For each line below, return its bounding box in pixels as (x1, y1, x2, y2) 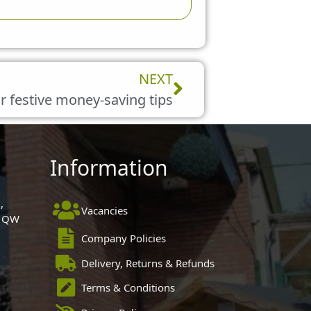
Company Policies (81, 230, 166, 245)
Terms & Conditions (81, 280, 175, 295)
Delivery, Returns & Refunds (81, 255, 215, 270)
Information (50, 153, 169, 182)
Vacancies (81, 203, 128, 217)
